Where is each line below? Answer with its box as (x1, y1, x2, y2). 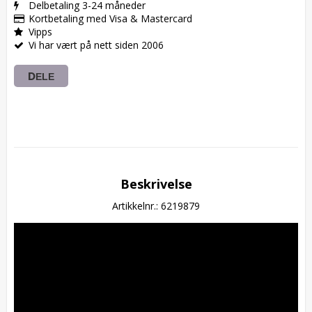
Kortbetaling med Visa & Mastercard (29, 12, 192, 26)
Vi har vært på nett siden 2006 (29, 38, 164, 52)
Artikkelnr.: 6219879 (112, 199, 200, 213)
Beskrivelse (120, 175, 192, 193)
